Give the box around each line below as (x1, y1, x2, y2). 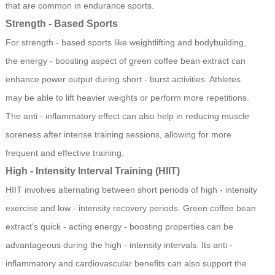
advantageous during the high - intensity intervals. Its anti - (5, 240, 233, 250)
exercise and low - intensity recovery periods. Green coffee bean (5, 203, 256, 214)
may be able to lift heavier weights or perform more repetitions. (5, 93, 249, 103)
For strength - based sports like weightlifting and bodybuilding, (5, 37, 246, 48)
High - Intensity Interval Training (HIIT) (5, 166, 180, 177)
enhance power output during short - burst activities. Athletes (5, 74, 241, 85)
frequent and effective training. (5, 148, 124, 158)
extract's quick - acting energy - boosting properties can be (5, 222, 233, 232)
